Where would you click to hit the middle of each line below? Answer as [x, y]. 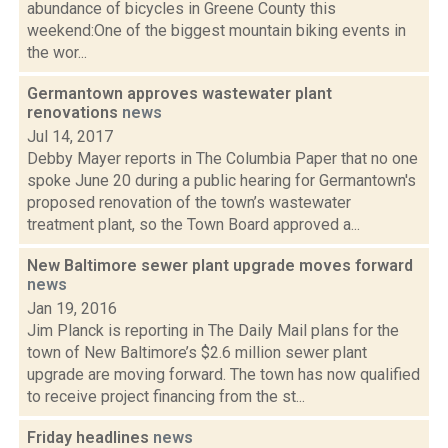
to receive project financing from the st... [166, 396]
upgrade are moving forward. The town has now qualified [223, 374]
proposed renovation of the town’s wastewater [189, 202]
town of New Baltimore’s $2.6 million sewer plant [197, 352]
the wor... [57, 52]
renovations [74, 112]
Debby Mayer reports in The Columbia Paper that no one [222, 158]
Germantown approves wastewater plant [179, 93]
